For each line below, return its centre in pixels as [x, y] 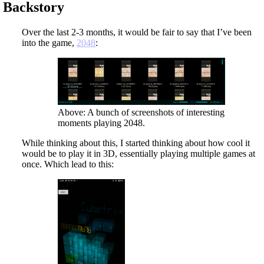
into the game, [49, 42]
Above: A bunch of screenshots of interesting [141, 112]
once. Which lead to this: [68, 164]
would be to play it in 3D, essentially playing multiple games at [139, 154]
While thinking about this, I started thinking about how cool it [136, 143]
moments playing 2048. [102, 123]
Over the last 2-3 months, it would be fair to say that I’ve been [137, 32]
